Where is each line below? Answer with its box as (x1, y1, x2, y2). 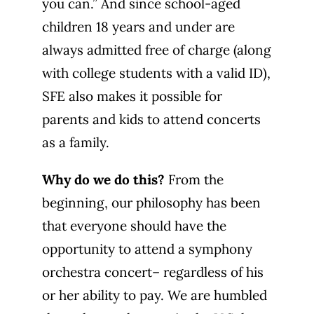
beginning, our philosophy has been (42, 194, 261, 211)
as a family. (42, 134, 109, 151)
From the (165, 171, 224, 188)
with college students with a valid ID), (42, 64, 271, 81)
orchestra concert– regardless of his (42, 264, 264, 280)
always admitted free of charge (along (42, 41, 271, 58)
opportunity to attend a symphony (42, 240, 252, 257)
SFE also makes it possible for (42, 88, 222, 104)
